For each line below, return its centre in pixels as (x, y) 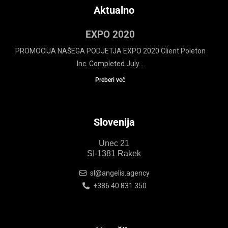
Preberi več (110, 80)
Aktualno (114, 10)
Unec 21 (114, 143)
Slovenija (114, 122)
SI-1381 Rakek (114, 153)
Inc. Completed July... (110, 63)
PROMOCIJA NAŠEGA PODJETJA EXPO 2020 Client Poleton (110, 51)
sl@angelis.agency (120, 173)
